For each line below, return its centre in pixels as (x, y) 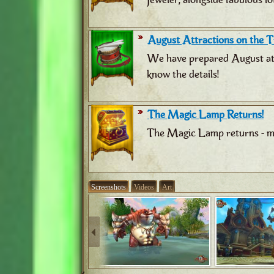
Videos (144, 187)
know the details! (183, 74)
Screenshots (109, 187)
